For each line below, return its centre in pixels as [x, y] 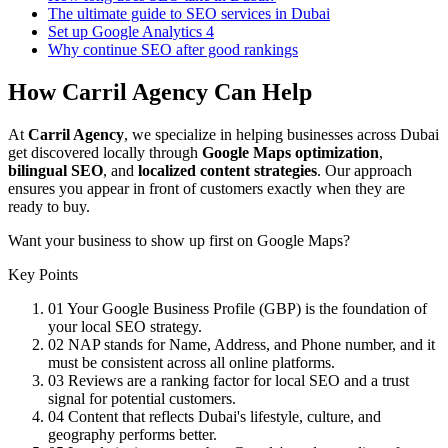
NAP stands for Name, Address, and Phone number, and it [251, 344]
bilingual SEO [55, 170]
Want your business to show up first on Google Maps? [179, 240]
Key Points [43, 274]
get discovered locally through [105, 152]
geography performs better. [132, 434]
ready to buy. [49, 206]
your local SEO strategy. [125, 326]
